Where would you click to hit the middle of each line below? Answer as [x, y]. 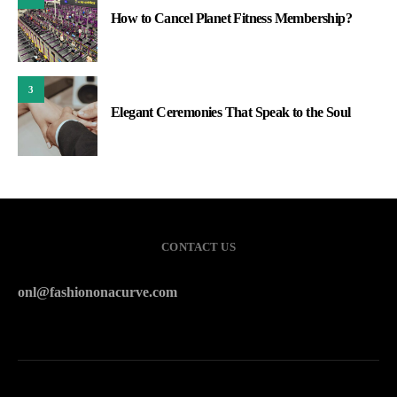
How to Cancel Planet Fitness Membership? [231, 19]
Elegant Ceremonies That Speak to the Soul [231, 113]
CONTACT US [198, 247]
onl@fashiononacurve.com [97, 292]
